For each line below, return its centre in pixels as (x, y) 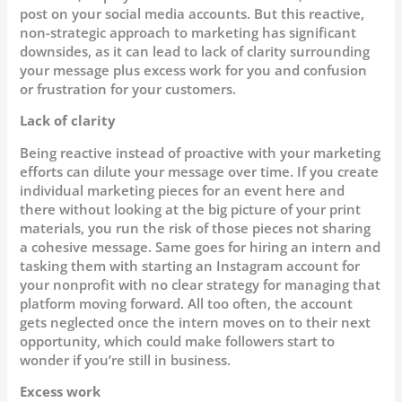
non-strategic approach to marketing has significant (188, 32)
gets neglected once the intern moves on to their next (196, 322)
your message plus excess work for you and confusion (194, 70)
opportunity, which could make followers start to (178, 341)
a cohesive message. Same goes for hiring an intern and (201, 246)
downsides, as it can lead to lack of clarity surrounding (195, 51)
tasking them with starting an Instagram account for (190, 265)
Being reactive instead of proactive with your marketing (201, 152)
